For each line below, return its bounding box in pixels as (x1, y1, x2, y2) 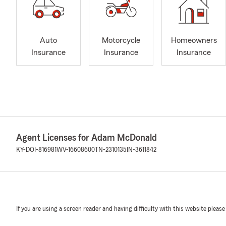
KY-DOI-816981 (16, 146, 56, 153)
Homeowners (171, 36, 217, 45)
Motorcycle (102, 36, 140, 45)
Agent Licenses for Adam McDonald (16, 133, 157, 143)
